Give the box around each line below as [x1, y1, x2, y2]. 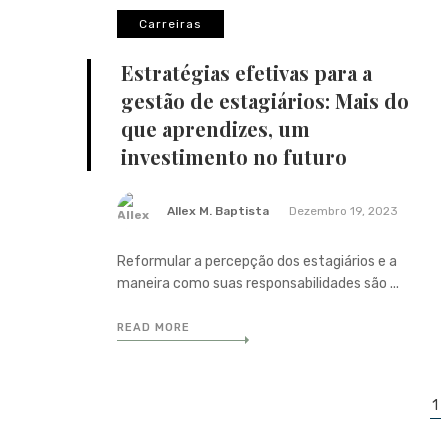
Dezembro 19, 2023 [289, 203, 398, 218]
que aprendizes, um [121, 114, 310, 142]
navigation [86, 412, 167, 434]
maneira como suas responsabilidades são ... [117, 274, 399, 292]
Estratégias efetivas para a [121, 58, 372, 86]
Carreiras [139, 16, 202, 31]
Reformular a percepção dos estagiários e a [117, 252, 397, 270]
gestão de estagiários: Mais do [121, 86, 409, 114]
